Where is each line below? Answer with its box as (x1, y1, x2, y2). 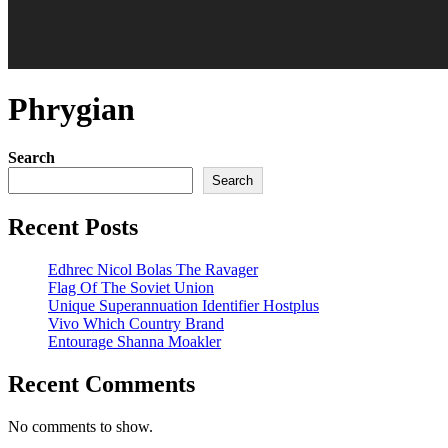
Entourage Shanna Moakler (48, 333, 221, 351)
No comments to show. (8, 417, 153, 435)
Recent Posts (8, 214, 138, 241)
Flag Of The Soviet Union (48, 279, 214, 297)
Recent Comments (8, 371, 195, 398)
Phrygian (8, 90, 135, 127)
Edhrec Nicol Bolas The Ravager (48, 261, 258, 279)
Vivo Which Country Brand (48, 315, 224, 333)
